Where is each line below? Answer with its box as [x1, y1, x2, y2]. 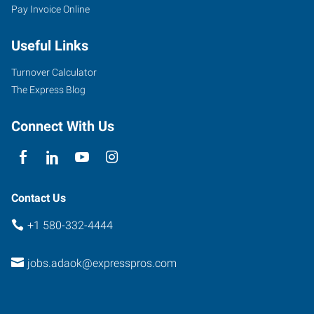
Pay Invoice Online [11, 3, 90, 15]
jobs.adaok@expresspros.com [27, 257, 177, 270]
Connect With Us [11, 117, 114, 135]
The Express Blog [11, 83, 86, 95]
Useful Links [11, 36, 88, 54]
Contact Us [11, 191, 66, 205]
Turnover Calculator [11, 66, 97, 78]
